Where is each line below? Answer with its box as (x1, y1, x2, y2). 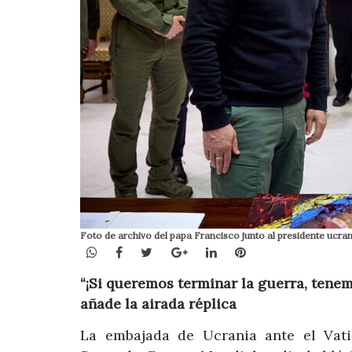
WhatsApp (97, 243, 159, 259)
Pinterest (244, 243, 302, 259)
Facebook (122, 243, 180, 259)
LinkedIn (215, 243, 269, 259)
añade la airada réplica (80, 295, 236, 313)
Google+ (186, 243, 237, 259)
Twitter (152, 243, 199, 259)
